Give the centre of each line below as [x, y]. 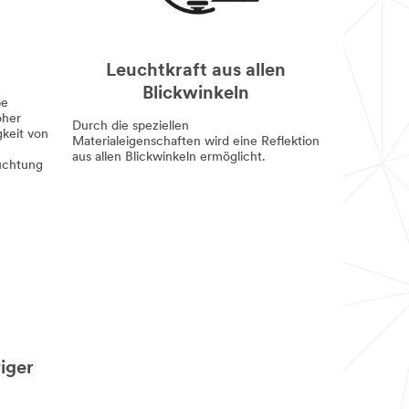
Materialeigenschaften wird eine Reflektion [195, 142]
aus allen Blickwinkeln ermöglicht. [168, 157]
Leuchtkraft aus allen [196, 71]
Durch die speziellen [130, 126]
